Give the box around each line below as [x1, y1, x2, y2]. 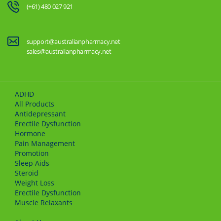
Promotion [15, 148, 49, 158]
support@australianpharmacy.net [26, 37, 120, 46]
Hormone [15, 129, 45, 139]
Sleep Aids [15, 158, 49, 168]
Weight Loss [15, 178, 54, 188]
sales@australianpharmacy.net [26, 47, 111, 56]
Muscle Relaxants [15, 198, 73, 208]
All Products [15, 99, 54, 109]
